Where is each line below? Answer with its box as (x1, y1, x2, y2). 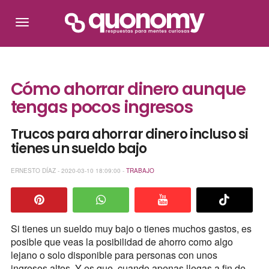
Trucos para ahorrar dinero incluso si (10, 125, 249, 144)
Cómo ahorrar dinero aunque (10, 77, 246, 101)
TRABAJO (125, 166, 154, 175)
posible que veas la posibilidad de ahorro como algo (10, 235, 233, 249)
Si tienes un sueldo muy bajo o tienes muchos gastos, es (10, 222, 252, 236)
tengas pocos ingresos (10, 95, 193, 119)
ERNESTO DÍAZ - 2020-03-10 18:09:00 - (10, 166, 126, 175)
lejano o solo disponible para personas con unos (10, 248, 217, 262)
